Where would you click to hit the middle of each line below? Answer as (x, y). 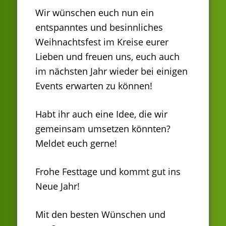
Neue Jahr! (58, 186)
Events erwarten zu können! (94, 86)
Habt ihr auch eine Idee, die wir (101, 114)
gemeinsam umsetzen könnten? (103, 129)
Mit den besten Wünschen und (100, 215)
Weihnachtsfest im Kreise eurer (102, 42)
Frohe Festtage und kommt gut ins (108, 172)
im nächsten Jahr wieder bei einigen (111, 71)
